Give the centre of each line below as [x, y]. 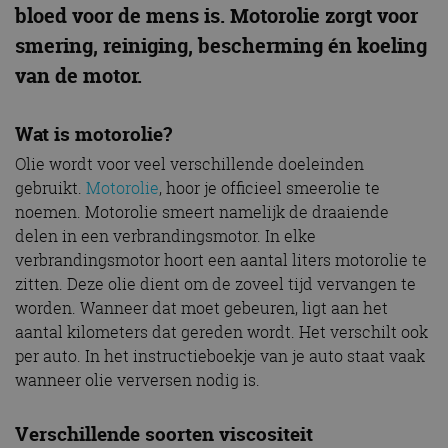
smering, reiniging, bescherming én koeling [221, 45]
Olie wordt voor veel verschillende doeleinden [189, 163]
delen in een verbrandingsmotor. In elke [165, 235]
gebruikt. [50, 187]
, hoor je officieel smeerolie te [269, 187]
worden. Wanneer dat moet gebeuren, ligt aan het [201, 307]
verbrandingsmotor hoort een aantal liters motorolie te [221, 259]
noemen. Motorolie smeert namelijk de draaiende [202, 211]
